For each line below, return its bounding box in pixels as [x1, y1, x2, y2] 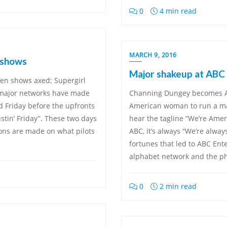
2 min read [158, 181, 197, 191]
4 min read [158, 6, 197, 16]
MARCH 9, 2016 [129, 51, 177, 59]
